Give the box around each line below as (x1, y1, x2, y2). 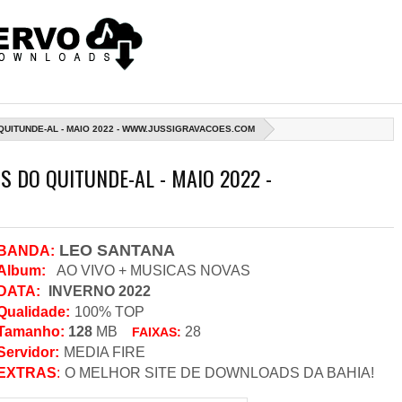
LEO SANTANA (59, 240, 175, 259)
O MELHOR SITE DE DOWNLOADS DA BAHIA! (65, 364, 374, 380)
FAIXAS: (132, 324, 185, 339)
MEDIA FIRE (64, 344, 145, 360)
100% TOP (74, 303, 148, 319)
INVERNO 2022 (45, 283, 151, 299)
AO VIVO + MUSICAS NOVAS (50, 262, 250, 278)
